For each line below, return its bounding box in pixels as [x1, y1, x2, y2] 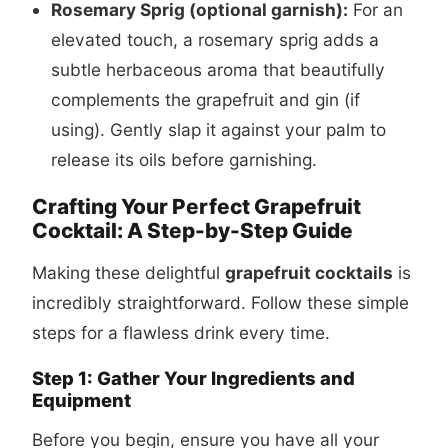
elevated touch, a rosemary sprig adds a [50, 28, 379, 50]
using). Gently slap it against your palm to [50, 118, 386, 140]
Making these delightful [32, 261, 225, 283]
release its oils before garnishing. [50, 148, 317, 170]
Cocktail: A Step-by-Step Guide [32, 218, 353, 244]
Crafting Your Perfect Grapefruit [32, 194, 361, 220]
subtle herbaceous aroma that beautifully [50, 58, 385, 80]
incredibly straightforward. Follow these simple [32, 291, 409, 313]
